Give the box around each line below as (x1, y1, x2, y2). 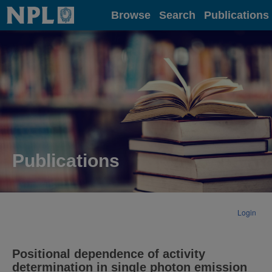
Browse (111, 8, 151, 21)
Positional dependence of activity (12, 247, 205, 261)
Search (159, 8, 195, 21)
